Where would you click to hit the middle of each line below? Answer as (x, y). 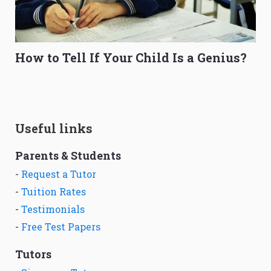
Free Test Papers (61, 227)
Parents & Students (68, 156)
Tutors (33, 254)
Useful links (54, 129)
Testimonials (53, 209)
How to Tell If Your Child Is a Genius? (131, 58)
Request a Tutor (59, 174)
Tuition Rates (54, 192)
